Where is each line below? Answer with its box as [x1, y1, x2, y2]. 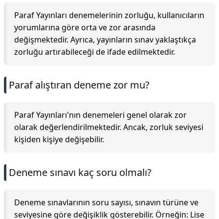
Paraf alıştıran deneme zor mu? [9, 78, 150, 91]
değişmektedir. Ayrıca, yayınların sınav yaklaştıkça [14, 34, 196, 45]
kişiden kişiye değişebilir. [14, 134, 104, 145]
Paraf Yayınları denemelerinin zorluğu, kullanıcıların [14, 10, 204, 21]
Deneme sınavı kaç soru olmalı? [9, 166, 152, 179]
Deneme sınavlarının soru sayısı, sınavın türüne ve [14, 197, 198, 208]
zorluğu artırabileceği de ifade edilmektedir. [14, 46, 175, 57]
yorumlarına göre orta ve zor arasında [14, 22, 155, 33]
